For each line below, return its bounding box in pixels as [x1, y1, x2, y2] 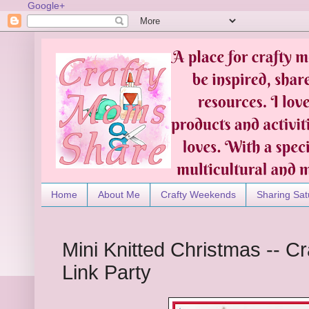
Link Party [62, 261, 151, 284]
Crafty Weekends [161, 189, 236, 201]
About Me [98, 189, 140, 201]
